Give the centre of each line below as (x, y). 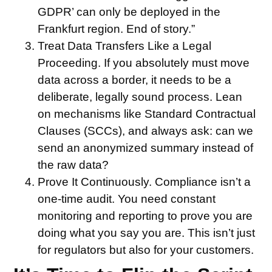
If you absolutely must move (175, 63)
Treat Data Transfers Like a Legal (125, 46)
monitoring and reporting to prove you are (145, 216)
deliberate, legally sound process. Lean (140, 97)
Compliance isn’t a (202, 182)
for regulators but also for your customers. (146, 250)
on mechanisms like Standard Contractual (147, 114)
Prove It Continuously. (95, 182)
